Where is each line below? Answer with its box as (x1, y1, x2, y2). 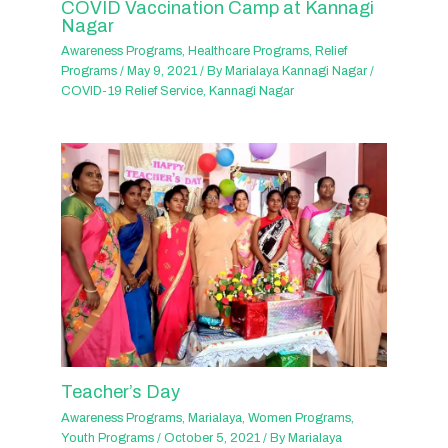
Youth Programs (61, 430, 155, 445)
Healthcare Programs (188, 44, 310, 59)
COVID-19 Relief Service (61, 84, 204, 99)
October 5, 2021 (164, 430, 264, 445)
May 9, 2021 (127, 64, 201, 79)
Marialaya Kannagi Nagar (225, 64, 371, 79)
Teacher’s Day (61, 382, 181, 403)
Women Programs (248, 410, 352, 425)
